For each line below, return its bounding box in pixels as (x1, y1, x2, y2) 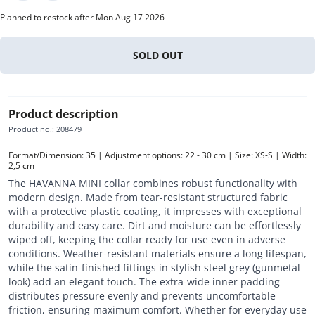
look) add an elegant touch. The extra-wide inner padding (8, 274, 280, 288)
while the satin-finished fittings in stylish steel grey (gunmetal (8, 260, 300, 274)
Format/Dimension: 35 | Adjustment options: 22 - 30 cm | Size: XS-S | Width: (8, 148, 307, 161)
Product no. (8, 123, 52, 134)
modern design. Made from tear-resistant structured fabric (8, 190, 288, 204)
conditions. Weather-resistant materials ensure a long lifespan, (8, 246, 307, 260)
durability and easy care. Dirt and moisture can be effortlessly (8, 218, 301, 232)
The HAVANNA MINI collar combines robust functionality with (8, 176, 297, 190)
